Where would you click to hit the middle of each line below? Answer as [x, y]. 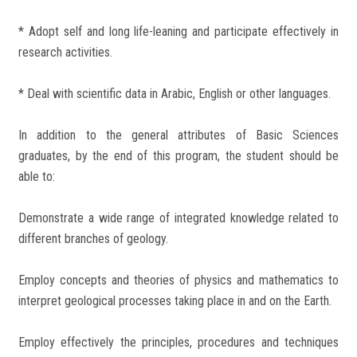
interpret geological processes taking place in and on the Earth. [175, 300]
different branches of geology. [93, 238]
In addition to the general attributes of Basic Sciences [178, 135]
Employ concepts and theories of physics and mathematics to [178, 280]
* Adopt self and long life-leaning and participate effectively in [178, 31]
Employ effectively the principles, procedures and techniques [178, 342]
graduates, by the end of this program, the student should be [178, 155]
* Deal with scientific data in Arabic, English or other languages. [175, 93]
